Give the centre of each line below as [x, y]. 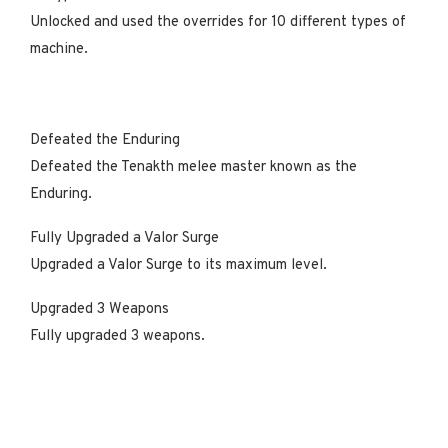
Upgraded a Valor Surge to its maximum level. [178, 265]
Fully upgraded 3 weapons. [117, 336]
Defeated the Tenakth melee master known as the [193, 167]
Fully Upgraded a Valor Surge [126, 238]
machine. [59, 49]
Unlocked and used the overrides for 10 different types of [218, 22]
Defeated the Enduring [107, 140]
